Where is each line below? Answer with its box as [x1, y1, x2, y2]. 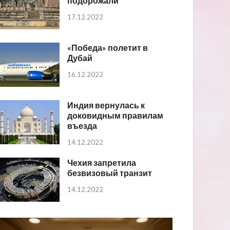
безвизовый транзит [67, 168, 152, 178]
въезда [67, 120, 98, 130]
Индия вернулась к [67, 100, 145, 110]
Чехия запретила [67, 158, 137, 168]
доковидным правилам [67, 110, 164, 120]
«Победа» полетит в [67, 42, 148, 52]
